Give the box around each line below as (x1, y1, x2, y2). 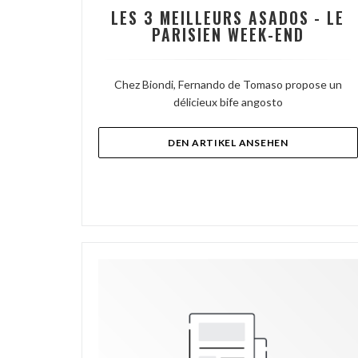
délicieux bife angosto (173, 95, 283, 109)
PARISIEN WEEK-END (152, 23, 304, 46)
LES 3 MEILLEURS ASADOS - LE (111, 6, 345, 30)
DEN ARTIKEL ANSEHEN (167, 137, 288, 149)
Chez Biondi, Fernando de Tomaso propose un (113, 78, 342, 91)
